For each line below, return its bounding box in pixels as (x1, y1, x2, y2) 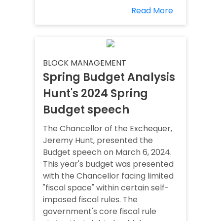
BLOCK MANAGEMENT (43, 57, 126, 69)
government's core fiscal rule (43, 206, 156, 218)
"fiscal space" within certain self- (43, 182, 169, 194)
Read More (131, 5, 173, 17)
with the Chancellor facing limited (43, 170, 174, 182)
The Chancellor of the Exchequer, (43, 123, 172, 135)
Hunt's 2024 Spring (43, 86, 148, 102)
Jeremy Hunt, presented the (43, 135, 153, 147)
